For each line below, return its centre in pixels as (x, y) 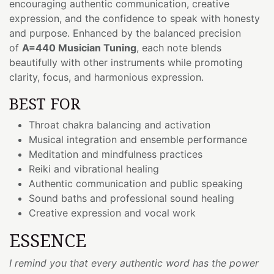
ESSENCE (48, 240)
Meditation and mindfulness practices (116, 154)
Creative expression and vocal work (112, 213)
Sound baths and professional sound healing (131, 198)
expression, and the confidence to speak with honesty (135, 18)
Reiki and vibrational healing (94, 168)
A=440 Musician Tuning (79, 47)
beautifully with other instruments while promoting (126, 62)
